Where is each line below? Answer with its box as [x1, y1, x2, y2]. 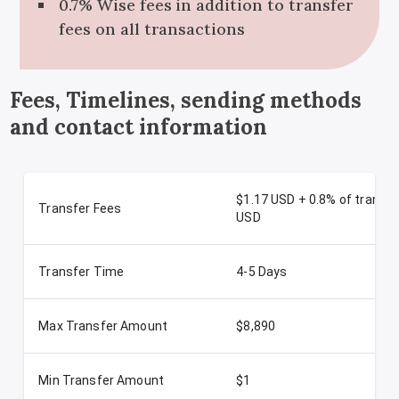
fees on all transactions [59, 19, 245, 40]
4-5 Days [236, 264, 288, 279]
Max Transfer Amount [38, 318, 168, 333]
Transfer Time [38, 264, 125, 279]
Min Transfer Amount [38, 372, 165, 387]
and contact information [10, 113, 268, 141]
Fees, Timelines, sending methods [10, 86, 362, 114]
